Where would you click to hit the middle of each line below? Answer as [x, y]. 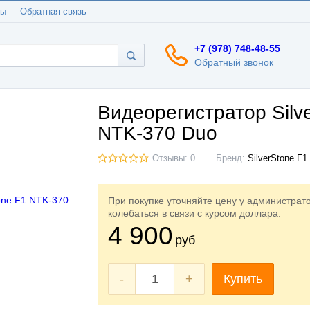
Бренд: [232, 158]
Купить [243, 279]
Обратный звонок [234, 62]
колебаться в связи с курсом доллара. [194, 213]
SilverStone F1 [277, 158]
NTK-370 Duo [157, 133]
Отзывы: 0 [174, 158]
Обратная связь [53, 12]
